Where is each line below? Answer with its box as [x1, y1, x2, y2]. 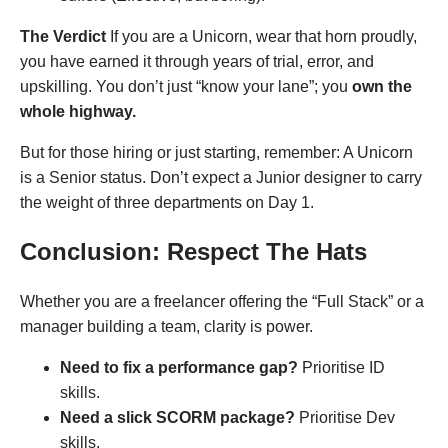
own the [352, 77, 412, 95]
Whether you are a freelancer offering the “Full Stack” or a [20, 292, 424, 310]
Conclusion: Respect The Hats [20, 237, 367, 265]
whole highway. [20, 102, 136, 120]
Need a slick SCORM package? [60, 408, 295, 426]
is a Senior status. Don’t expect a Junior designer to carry [20, 168, 422, 186]
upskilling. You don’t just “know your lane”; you [20, 77, 352, 95]
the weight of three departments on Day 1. [20, 193, 314, 211]
